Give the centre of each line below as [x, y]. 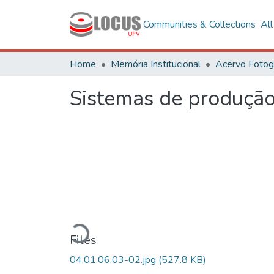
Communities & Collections [199, 24]
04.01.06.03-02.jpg [114, 260]
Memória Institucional [156, 64]
